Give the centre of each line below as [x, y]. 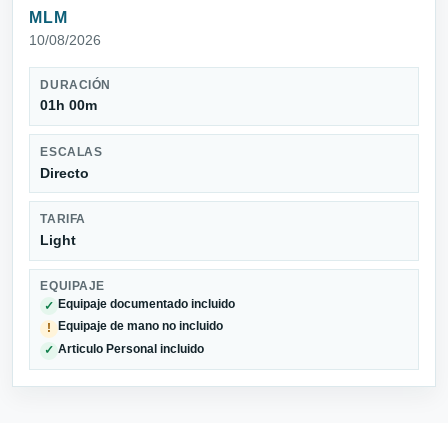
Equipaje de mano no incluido [141, 326]
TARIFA [63, 219]
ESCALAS [71, 151]
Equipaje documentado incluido [147, 303]
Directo [65, 172]
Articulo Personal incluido [131, 348]
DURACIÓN [75, 84]
